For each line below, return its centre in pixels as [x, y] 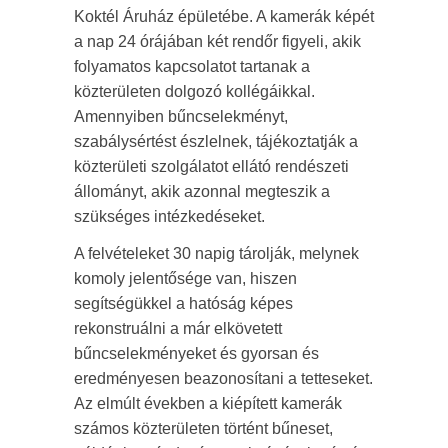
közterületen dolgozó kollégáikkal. [194, 92]
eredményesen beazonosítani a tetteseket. [223, 379]
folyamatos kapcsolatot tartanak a [192, 67]
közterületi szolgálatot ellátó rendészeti [211, 167]
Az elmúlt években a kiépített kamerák [208, 404]
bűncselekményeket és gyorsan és [196, 354]
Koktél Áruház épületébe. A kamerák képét [224, 17]
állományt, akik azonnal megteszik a [202, 192]
